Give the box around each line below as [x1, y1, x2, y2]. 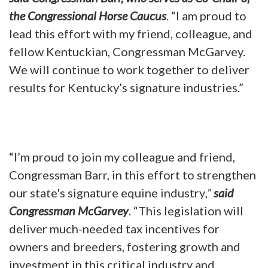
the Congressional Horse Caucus [9, 8, 166, 23]
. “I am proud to [166, 8, 246, 23]
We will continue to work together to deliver [9, 62, 249, 77]
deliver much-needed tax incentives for [9, 221, 220, 236]
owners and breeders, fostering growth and [9, 239, 240, 254]
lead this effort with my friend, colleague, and [9, 26, 252, 41]
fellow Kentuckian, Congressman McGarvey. [9, 44, 245, 59]
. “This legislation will [129, 203, 243, 218]
